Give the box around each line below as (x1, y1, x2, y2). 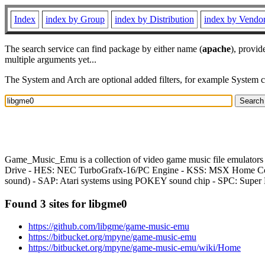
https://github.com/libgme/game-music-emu (28, 221, 189, 232)
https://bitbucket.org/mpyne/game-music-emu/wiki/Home (28, 243, 241, 253)
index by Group (46, 14, 105, 24)
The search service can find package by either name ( (5, 44, 202, 54)
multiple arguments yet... (5, 54, 96, 64)
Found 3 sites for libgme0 (5, 197, 127, 210)
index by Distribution (115, 14, 194, 24)
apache (202, 44, 231, 54)
